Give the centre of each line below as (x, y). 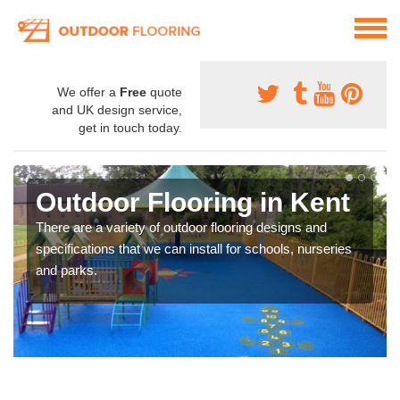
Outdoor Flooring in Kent (193, 203)
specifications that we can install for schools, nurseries (194, 249)
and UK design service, (117, 110)
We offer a (88, 92)
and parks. (67, 271)
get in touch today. (130, 128)
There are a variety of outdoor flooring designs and (181, 228)
